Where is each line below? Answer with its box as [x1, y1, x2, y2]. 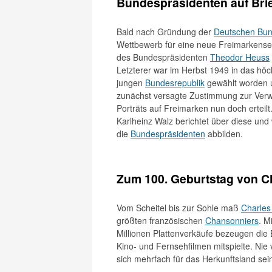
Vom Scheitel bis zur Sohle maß [117, 202, 241, 214]
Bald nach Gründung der [117, 25, 214, 38]
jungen [117, 76, 145, 89]
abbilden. [205, 127, 243, 140]
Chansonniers [205, 214, 259, 226]
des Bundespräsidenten [117, 51, 210, 63]
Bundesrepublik [145, 76, 205, 89]
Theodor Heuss [210, 51, 270, 63]
